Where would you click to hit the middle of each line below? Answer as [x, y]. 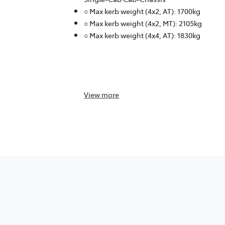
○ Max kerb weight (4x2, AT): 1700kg [142, 11]
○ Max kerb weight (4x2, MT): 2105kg [143, 23]
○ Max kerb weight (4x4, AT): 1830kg [142, 35]
